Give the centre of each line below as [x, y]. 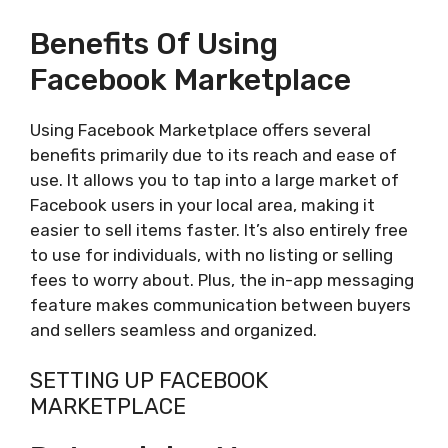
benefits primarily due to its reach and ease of [213, 154]
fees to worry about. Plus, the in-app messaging [222, 279]
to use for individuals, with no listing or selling [211, 254]
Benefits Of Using [154, 43]
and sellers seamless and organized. [173, 329]
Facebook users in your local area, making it [202, 204]
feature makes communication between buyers [220, 304]
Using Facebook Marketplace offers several [200, 129]
